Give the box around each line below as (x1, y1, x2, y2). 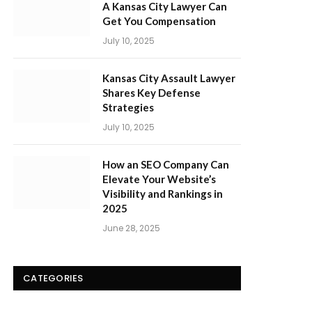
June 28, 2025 (102, 222, 160, 234)
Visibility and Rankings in (102, 187, 223, 200)
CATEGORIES (23, 272, 84, 285)
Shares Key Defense (102, 86, 201, 99)
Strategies (102, 101, 154, 114)
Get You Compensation (102, 15, 216, 27)
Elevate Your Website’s (102, 173, 216, 185)
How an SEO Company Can (102, 158, 229, 171)
